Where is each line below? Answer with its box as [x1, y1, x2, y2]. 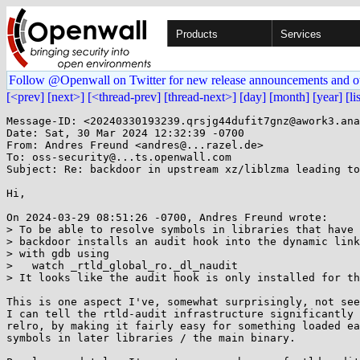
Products [176, 28, 218, 40]
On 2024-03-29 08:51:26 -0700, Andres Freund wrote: [6, 211, 328, 223]
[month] [269, 90, 309, 104]
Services [280, 28, 321, 40]
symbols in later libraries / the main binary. [6, 332, 296, 344]
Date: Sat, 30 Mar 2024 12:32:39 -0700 [6, 127, 244, 139]
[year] [313, 90, 342, 104]
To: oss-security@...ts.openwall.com [6, 151, 231, 163]
